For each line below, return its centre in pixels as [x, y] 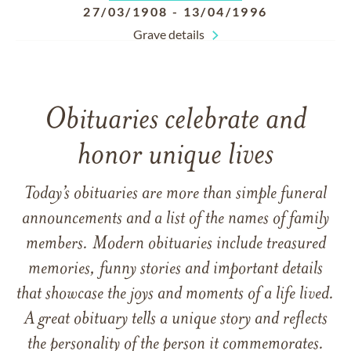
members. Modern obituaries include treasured [175, 244]
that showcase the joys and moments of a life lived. [175, 295]
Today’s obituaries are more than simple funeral [175, 194]
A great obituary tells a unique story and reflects [175, 320]
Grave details [168, 34]
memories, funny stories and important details [175, 270]
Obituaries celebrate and [175, 121]
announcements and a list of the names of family [175, 219]
